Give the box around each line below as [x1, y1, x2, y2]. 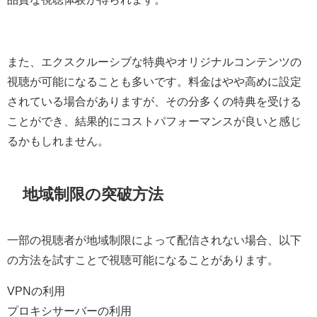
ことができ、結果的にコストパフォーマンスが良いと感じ [7, 115, 301, 127]
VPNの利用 [7, 284, 65, 296]
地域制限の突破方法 [23, 186, 164, 202]
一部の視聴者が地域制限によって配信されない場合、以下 [7, 234, 301, 246]
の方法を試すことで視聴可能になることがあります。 [7, 253, 279, 265]
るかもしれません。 [7, 135, 109, 147]
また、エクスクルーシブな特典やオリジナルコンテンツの [7, 56, 301, 68]
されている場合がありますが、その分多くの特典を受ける [7, 96, 301, 108]
